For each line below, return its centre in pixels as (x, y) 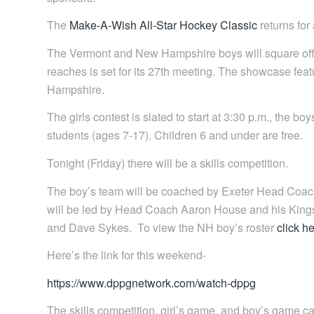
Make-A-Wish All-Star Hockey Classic (163, 25)
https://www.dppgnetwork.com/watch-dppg (151, 282)
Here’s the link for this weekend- (127, 255)
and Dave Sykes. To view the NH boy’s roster (162, 227)
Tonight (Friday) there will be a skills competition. (168, 163)
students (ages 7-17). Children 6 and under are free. (175, 135)
